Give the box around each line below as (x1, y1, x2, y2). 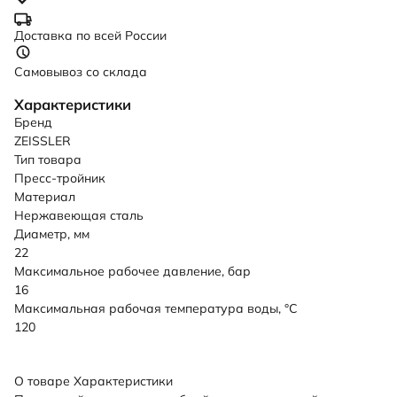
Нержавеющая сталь (14, 207, 144, 224)
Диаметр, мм (14, 226, 90, 243)
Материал (14, 189, 75, 206)
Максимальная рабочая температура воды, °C (14, 300, 298, 317)
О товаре (14, 373, 70, 390)
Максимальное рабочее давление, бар (14, 263, 251, 280)
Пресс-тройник (14, 170, 105, 187)
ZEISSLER (14, 133, 71, 150)
